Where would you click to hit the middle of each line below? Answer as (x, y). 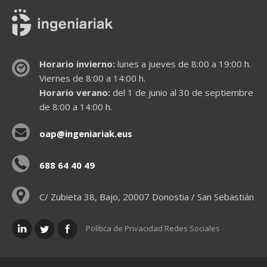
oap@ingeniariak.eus (86, 134)
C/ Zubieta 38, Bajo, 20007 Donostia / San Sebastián (146, 196)
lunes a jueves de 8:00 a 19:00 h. (183, 64)
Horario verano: (74, 93)
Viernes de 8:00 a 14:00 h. (92, 78)
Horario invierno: (77, 64)
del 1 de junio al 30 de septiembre (181, 93)
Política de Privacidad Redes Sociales (153, 228)
